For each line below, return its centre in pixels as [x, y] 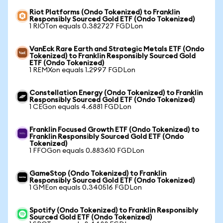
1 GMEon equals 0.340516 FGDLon [86, 188]
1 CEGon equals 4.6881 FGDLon [80, 107]
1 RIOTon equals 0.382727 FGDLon [86, 26]
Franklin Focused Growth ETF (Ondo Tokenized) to [114, 130]
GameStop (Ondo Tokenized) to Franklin [98, 174]
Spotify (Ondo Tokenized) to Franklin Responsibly [114, 211]
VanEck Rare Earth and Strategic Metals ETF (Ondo [117, 49]
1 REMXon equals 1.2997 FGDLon [82, 70]
